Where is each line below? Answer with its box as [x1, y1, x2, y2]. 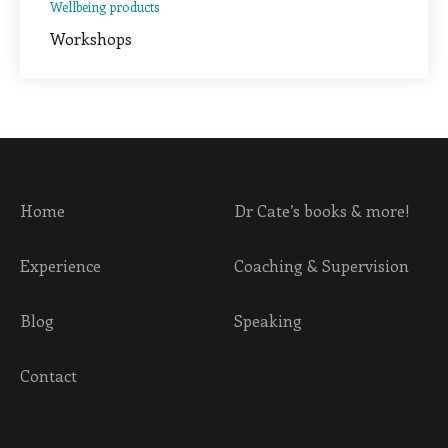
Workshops [50, 27, 132, 49]
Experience [20, 254, 101, 276]
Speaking [234, 309, 303, 331]
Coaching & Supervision [234, 254, 410, 276]
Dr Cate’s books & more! [234, 199, 411, 221]
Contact [20, 364, 77, 386]
